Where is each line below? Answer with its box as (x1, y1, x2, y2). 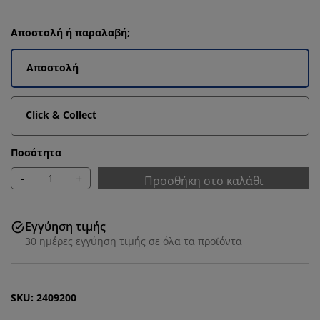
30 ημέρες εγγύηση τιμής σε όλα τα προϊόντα (25, 234, 242, 248)
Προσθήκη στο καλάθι (144, 173, 263, 189)
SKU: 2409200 (11, 291, 76, 304)
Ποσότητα (11, 146, 61, 159)
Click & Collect (26, 108, 96, 121)
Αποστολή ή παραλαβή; (11, 26, 130, 39)
